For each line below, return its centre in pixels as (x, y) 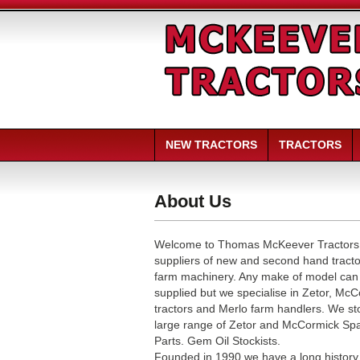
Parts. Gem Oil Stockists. (217, 341)
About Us (193, 201)
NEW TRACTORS (211, 145)
